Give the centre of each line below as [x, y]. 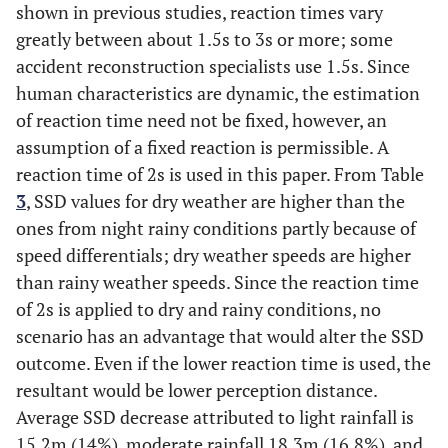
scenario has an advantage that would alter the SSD [220, 336]
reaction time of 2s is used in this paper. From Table [220, 174]
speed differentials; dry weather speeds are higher [213, 255]
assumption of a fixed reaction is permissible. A [202, 147]
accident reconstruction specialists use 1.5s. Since [213, 66]
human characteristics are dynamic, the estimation [218, 93]
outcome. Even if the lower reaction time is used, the [223, 363]
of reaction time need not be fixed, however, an [201, 120]
